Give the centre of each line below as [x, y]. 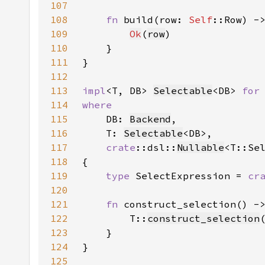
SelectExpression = [192, 176]
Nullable [201, 147]
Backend [150, 119]
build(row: [156, 20]
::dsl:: [156, 147]
